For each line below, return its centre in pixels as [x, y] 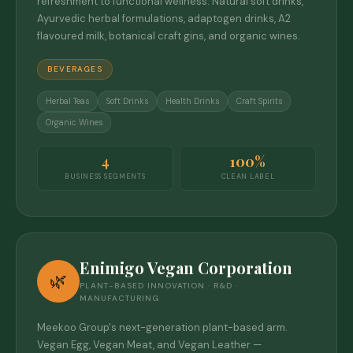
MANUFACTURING [119, 298]
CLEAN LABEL [248, 176]
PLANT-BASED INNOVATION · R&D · [159, 285]
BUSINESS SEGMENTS [105, 176]
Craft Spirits [259, 101]
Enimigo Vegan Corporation [186, 267]
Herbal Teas [67, 101]
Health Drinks [192, 101]
